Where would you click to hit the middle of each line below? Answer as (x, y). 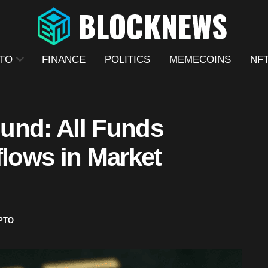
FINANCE (63, 60)
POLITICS (127, 60)
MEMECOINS (200, 60)
